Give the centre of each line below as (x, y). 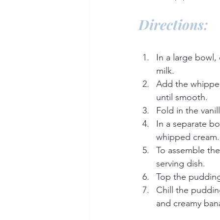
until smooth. (182, 97)
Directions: (173, 25)
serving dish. (181, 164)
